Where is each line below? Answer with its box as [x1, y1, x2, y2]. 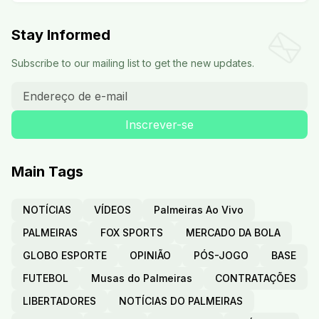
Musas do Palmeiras [91, 272, 192, 285]
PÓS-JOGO [194, 249, 249, 262]
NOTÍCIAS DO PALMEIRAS [119, 295, 243, 308]
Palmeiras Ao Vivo [154, 204, 244, 216]
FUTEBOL [23, 272, 68, 285]
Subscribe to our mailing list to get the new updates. [11, 57, 254, 70]
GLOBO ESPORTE [23, 249, 107, 262]
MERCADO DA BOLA [186, 226, 281, 239]
